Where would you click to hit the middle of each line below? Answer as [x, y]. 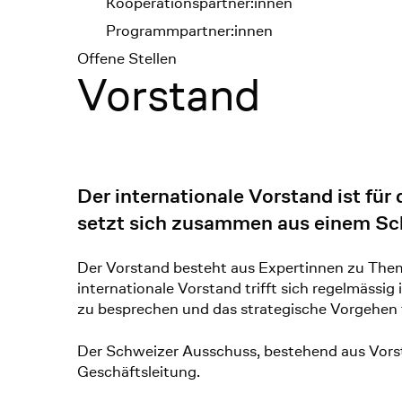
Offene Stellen [127, 58]
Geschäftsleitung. [139, 371]
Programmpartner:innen [190, 31]
